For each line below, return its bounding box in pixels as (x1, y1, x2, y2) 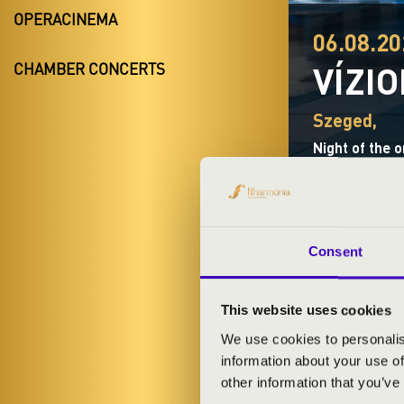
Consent (308, 243, 363, 260)
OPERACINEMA (14, 9, 117, 29)
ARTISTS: (313, 359, 373, 379)
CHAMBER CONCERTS (14, 59, 165, 78)
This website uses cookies (220, 302, 391, 318)
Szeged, (313, 109, 377, 132)
